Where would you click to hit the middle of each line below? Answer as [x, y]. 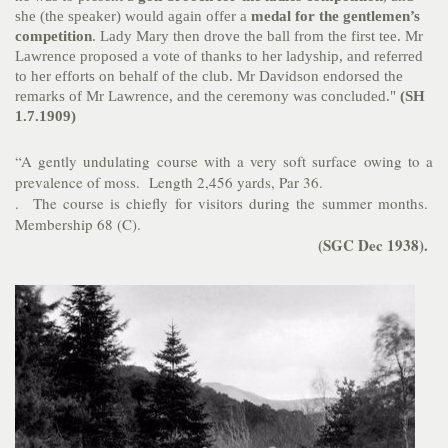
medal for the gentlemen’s [335, 16]
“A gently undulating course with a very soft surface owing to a [224, 161]
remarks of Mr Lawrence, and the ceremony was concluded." [207, 96]
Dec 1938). [395, 245]
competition [53, 36]
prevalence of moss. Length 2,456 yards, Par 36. [169, 182]
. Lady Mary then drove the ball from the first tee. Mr [257, 36]
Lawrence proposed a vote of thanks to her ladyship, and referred [219, 56]
